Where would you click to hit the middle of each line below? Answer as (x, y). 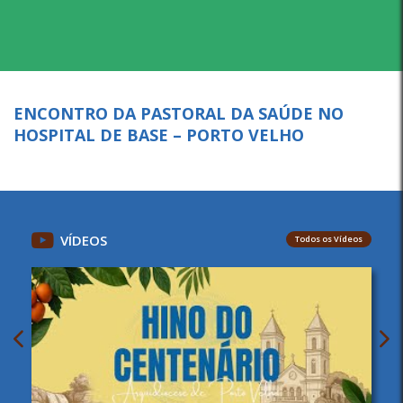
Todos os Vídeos (329, 239)
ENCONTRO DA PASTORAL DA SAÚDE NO (179, 113)
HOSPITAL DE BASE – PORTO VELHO (159, 135)
